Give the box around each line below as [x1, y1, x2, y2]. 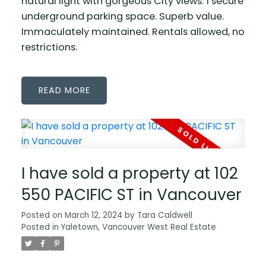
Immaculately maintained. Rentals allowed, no [21, 25, 245, 39]
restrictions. [21, 40, 77, 55]
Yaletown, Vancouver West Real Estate [61, 221, 216, 233]
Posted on [21, 209, 65, 221]
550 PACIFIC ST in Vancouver [21, 183, 242, 205]
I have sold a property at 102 [21, 161, 238, 184]
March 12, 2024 [64, 209, 122, 221]
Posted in [21, 221, 59, 233]
